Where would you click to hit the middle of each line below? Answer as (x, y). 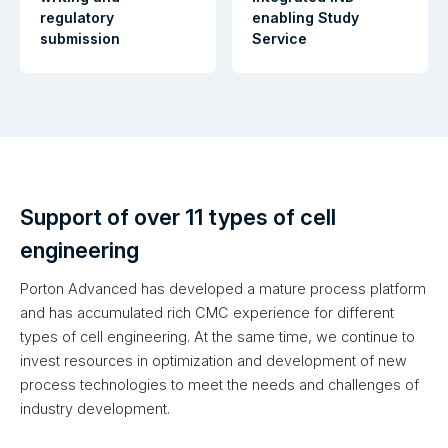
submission (80, 39)
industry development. (95, 409)
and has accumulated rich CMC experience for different (207, 313)
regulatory (77, 18)
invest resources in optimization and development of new (213, 361)
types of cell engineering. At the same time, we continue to (217, 337)
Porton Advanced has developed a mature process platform (223, 289)
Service (279, 39)
